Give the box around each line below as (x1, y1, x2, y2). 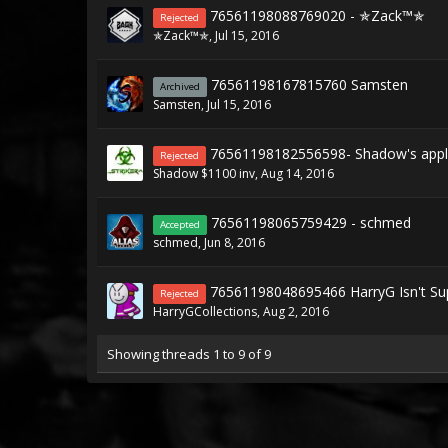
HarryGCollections (153, 303, 257, 320)
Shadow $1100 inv (153, 165, 255, 182)
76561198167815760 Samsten (211, 75, 408, 94)
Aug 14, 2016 (261, 165, 334, 182)
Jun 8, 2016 (204, 234, 265, 251)
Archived (160, 80, 200, 93)
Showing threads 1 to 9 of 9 (107, 345, 271, 363)
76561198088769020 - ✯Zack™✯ (210, 6, 425, 25)
